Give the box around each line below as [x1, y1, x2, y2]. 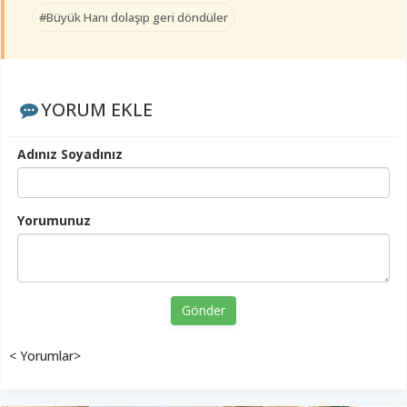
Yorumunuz [17, 212, 91, 230]
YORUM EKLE [40, 97, 153, 123]
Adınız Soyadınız [17, 145, 123, 164]
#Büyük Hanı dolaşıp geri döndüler [39, 9, 228, 26]
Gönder [182, 302, 225, 320]
